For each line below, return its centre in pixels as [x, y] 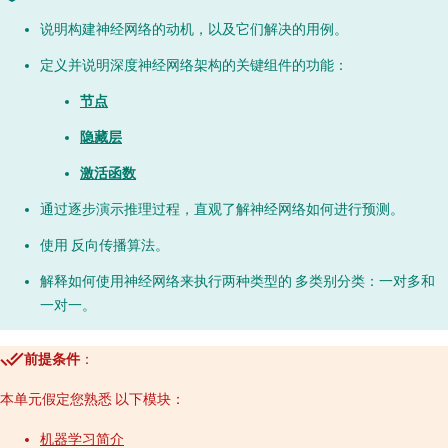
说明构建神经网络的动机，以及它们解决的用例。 [194, 29]
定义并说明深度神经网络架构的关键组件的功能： [194, 65]
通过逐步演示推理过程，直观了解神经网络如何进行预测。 [222, 209]
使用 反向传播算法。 [104, 245]
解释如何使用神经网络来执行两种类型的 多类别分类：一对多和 [237, 281]
